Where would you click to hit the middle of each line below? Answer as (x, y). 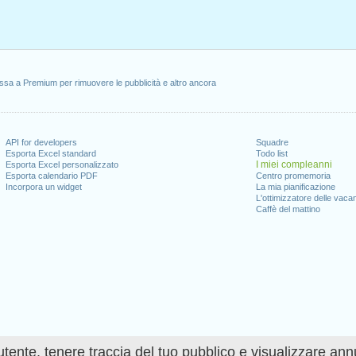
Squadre (272, 142)
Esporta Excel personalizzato (62, 164)
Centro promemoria (293, 176)
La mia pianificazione (295, 187)
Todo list (271, 153)
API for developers (42, 142)
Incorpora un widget (44, 187)
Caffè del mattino (288, 209)
